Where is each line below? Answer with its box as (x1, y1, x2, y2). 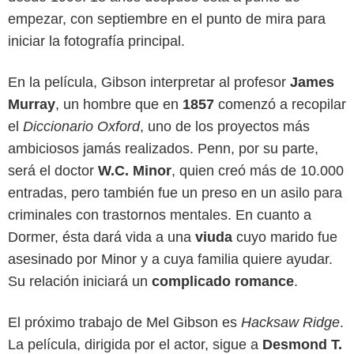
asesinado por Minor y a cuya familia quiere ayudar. (8, 251, 333, 268)
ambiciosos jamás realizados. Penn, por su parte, (8, 141, 318, 157)
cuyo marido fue (232, 229, 337, 246)
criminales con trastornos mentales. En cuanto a (8, 207, 311, 224)
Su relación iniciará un (8, 273, 152, 290)
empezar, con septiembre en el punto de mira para (8, 11, 326, 28)
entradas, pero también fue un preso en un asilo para (8, 185, 342, 201)
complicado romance (152, 273, 294, 290)
